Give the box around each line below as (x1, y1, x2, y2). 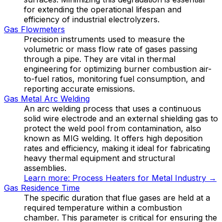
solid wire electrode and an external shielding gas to (24, 113, 218, 123)
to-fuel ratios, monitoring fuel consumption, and (24, 73, 205, 84)
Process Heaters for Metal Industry (72, 172, 206, 183)
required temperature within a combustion (24, 202, 182, 213)
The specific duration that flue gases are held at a (24, 192, 210, 203)
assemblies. (24, 163, 66, 173)
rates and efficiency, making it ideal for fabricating (24, 143, 210, 153)
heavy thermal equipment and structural (24, 153, 175, 163)
